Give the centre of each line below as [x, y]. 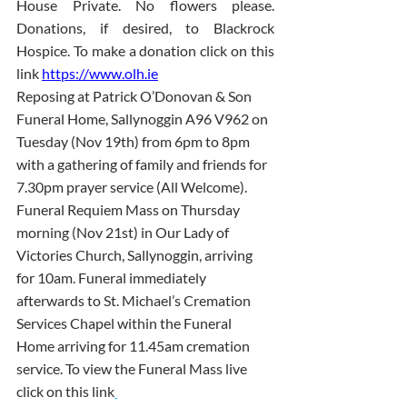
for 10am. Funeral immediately [113, 277]
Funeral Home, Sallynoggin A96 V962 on [144, 118]
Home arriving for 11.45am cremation [134, 345]
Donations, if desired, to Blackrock [145, 27]
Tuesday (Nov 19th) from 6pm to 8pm [134, 141]
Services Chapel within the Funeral [125, 323]
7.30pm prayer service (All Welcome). [133, 186]
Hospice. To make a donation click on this [145, 50]
